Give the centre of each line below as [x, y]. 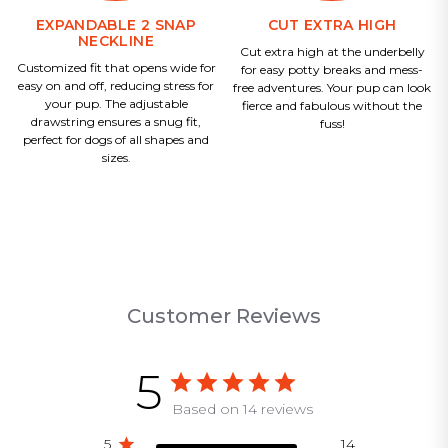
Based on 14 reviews [242, 408]
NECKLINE [116, 41]
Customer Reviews [224, 315]
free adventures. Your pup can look [332, 88]
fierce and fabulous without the [332, 106]
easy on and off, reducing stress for [116, 86]
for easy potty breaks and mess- [332, 70]
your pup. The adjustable [116, 104]
